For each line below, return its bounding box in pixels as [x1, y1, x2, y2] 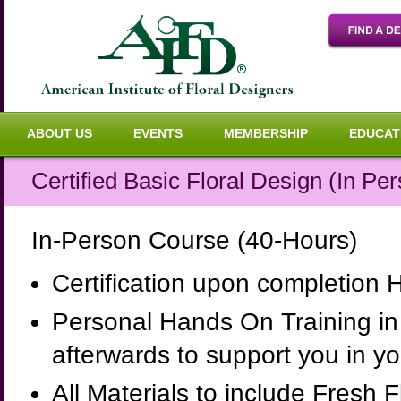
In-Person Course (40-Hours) [31, 226, 357, 254]
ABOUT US [27, 126, 92, 141]
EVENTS [133, 126, 183, 141]
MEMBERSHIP [224, 126, 308, 141]
